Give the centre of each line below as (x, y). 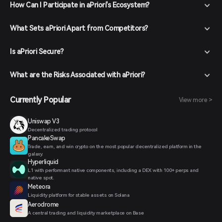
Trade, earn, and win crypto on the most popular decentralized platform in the (115, 146)
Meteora (39, 187)
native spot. (41, 178)
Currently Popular (40, 100)
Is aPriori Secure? (37, 52)
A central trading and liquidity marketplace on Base (86, 213)
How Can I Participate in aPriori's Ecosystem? (80, 5)
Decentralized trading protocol (62, 129)
